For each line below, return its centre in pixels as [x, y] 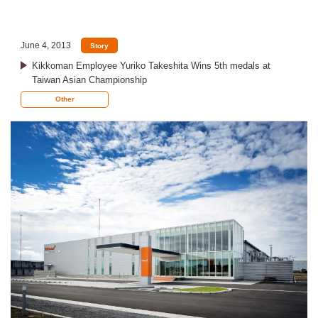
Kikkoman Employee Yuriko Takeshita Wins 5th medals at [151, 66]
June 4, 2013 [46, 45]
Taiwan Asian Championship [89, 80]
